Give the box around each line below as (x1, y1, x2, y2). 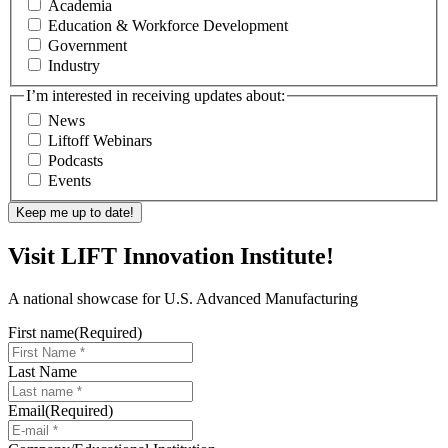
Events (48, 172, 91, 190)
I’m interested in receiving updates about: (26, 86, 285, 104)
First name (8, 323, 74, 341)
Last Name (8, 362, 77, 380)
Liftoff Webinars (48, 132, 152, 150)
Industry (48, 56, 100, 74)
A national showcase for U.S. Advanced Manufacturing (8, 289, 358, 307)
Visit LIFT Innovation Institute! (8, 243, 334, 270)
